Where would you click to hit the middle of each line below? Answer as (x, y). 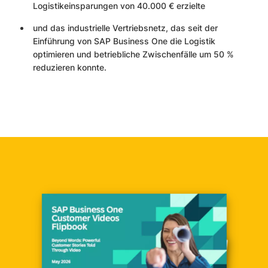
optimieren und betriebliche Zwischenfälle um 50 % (133, 54)
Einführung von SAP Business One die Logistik (124, 41)
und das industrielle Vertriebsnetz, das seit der (125, 28)
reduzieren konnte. (70, 67)
